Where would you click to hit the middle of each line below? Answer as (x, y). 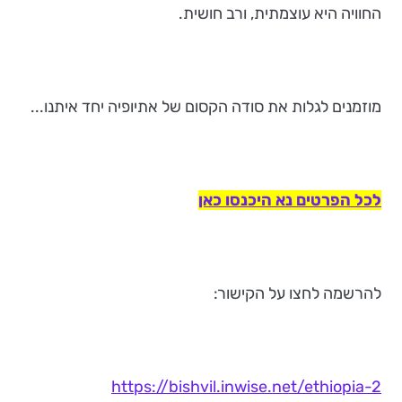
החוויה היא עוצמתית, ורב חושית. (280, 13)
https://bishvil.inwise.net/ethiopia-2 (246, 386)
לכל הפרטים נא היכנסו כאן (290, 200)
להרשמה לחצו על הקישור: (297, 293)
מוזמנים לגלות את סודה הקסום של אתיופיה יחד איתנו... (206, 106)
